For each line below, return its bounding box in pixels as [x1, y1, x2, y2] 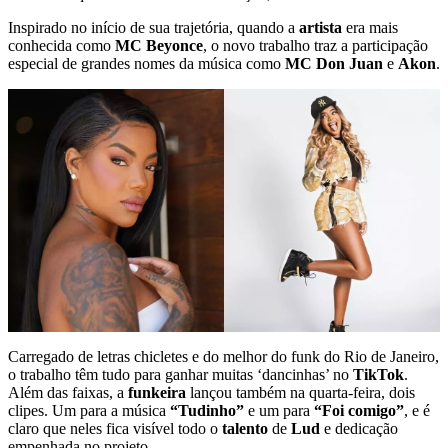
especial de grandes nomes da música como [8, 55, 285, 72]
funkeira [128, 384, 186, 401]
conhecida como [8, 37, 115, 54]
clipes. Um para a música [8, 402, 170, 419]
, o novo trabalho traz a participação [203, 37, 428, 54]
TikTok [353, 366, 404, 383]
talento [222, 420, 268, 437]
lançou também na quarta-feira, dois [186, 384, 415, 401]
